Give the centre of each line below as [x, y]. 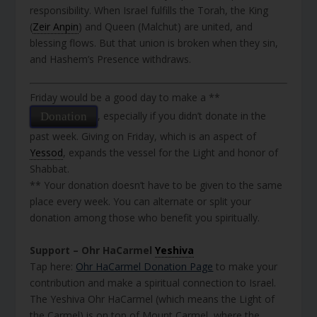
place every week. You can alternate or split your [141, 202]
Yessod [47, 153]
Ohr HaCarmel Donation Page [145, 266]
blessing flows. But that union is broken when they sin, [154, 42]
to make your [246, 266]
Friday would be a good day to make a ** [125, 98]
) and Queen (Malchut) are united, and [166, 26]
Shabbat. [50, 169]
